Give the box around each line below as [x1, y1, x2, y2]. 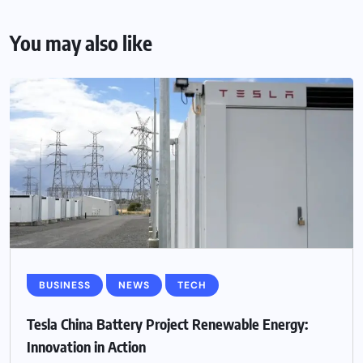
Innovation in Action [27, 337, 146, 357]
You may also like [10, 30, 152, 57]
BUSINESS [39, 279, 91, 293]
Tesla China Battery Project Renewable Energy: [27, 314, 308, 334]
